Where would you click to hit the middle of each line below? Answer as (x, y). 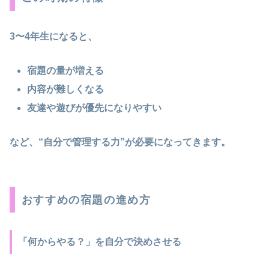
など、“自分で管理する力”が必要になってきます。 (120, 142)
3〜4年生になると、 (53, 36)
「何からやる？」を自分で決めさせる (99, 242)
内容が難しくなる (66, 89)
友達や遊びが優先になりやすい (95, 107)
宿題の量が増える (66, 70)
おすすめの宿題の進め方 (86, 200)
